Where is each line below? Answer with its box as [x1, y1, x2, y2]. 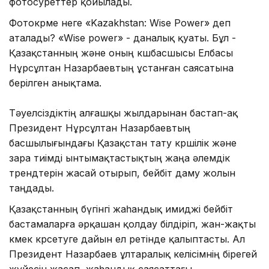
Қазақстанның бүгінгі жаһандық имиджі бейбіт [9, 202, 233, 215]
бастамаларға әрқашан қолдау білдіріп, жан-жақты [9, 217, 256, 230]
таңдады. [9, 181, 54, 194]
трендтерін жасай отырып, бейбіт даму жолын [9, 166, 235, 179]
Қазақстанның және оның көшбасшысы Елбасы [9, 46, 233, 59]
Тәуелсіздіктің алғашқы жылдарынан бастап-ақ [9, 106, 238, 119]
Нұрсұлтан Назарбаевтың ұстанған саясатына [9, 61, 234, 74]
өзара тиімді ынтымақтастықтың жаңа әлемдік [9, 151, 230, 164]
